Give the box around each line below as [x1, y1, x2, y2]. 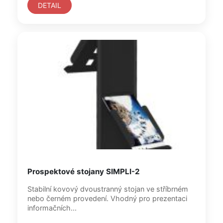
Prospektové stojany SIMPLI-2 [27, 167, 140, 176]
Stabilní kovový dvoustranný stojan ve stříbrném [27, 185, 188, 193]
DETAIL [38, 1, 61, 9]
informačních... [27, 204, 77, 212]
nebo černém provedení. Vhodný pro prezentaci [27, 194, 139, 203]
